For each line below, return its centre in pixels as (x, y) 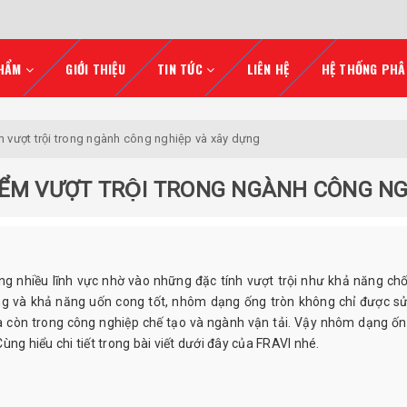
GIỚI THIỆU (95, 69)
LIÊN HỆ (268, 69)
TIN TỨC (180, 69)
